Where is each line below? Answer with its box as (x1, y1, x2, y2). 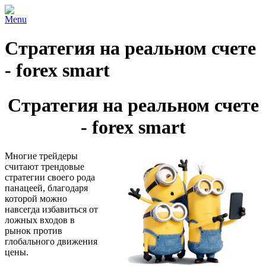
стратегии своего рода (5, 172, 95, 183)
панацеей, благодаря (5, 183, 88, 194)
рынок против (5, 226, 62, 236)
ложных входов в (5, 215, 75, 226)
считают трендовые (5, 161, 84, 172)
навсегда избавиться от (5, 204, 98, 215)
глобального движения (5, 236, 97, 247)
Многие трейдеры (5, 151, 78, 161)
